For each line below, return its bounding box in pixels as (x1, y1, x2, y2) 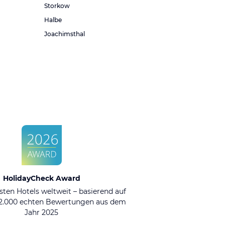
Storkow (44, 2, 70, 10)
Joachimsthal (44, 30, 85, 38)
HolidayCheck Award (3, 174, 80, 183)
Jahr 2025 (25, 208, 59, 217)
